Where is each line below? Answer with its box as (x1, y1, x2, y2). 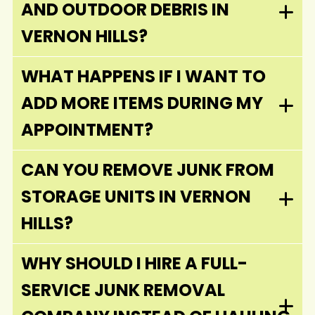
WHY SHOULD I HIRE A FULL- (21, 251, 247, 275)
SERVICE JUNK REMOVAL (21, 278, 225, 302)
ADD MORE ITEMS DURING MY (21, 91, 263, 115)
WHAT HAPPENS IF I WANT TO (21, 64, 266, 88)
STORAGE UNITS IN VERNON (21, 184, 251, 208)
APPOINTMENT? (21, 117, 153, 141)
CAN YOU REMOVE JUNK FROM (21, 157, 274, 181)
